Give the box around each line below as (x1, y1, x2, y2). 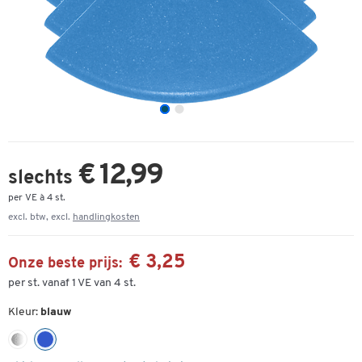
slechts (8, 169, 78, 188)
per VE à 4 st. (8, 193, 65, 203)
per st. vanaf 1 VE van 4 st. (8, 277, 136, 289)
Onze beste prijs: (8, 256, 122, 271)
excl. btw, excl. (8, 213, 73, 222)
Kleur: (8, 306, 40, 318)
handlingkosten (73, 213, 140, 222)
